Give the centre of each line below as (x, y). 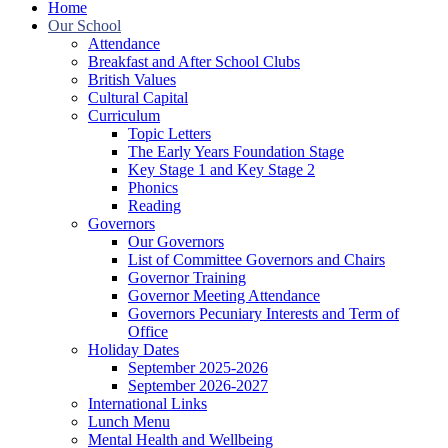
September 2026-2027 (198, 386)
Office (148, 332)
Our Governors (176, 242)
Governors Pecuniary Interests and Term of (263, 314)
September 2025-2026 (198, 368)
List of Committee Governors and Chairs (256, 260)
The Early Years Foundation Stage (236, 152)
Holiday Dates (133, 350)
